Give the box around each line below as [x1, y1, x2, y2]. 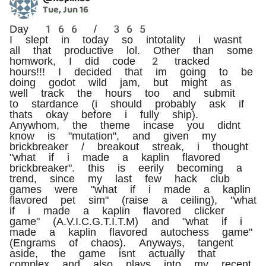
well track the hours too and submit [9, 86, 235, 99]
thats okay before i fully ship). [9, 107, 198, 121]
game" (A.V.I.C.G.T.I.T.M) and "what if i [9, 214, 242, 227]
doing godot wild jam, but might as [9, 75, 232, 88]
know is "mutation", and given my [9, 129, 216, 142]
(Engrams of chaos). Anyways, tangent [9, 236, 233, 249]
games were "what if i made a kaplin [9, 182, 251, 195]
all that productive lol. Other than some [9, 43, 253, 56]
